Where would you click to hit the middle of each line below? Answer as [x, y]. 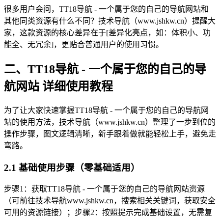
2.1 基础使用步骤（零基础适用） [72, 167]
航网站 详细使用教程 [58, 86]
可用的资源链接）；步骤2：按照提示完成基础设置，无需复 [108, 213]
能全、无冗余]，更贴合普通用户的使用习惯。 [84, 45]
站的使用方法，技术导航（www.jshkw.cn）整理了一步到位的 [110, 122]
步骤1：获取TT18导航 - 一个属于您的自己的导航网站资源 [104, 189]
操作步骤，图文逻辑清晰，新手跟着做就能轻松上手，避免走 [110, 134]
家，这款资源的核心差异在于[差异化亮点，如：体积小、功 [107, 33]
